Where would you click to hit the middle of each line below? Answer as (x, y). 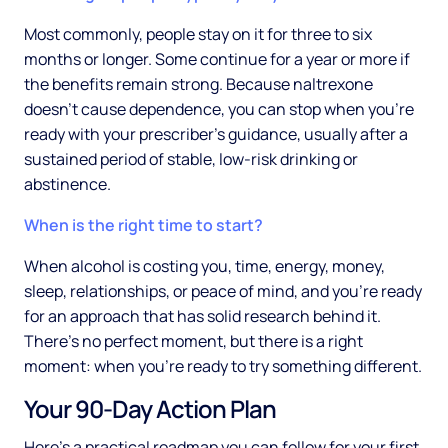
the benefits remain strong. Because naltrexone (198, 84)
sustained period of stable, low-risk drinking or (191, 159)
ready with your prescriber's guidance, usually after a (216, 134)
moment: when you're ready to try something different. (223, 366)
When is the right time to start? (143, 225)
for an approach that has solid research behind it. (202, 316)
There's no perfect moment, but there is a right (193, 341)
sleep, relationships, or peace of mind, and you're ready (223, 291)
